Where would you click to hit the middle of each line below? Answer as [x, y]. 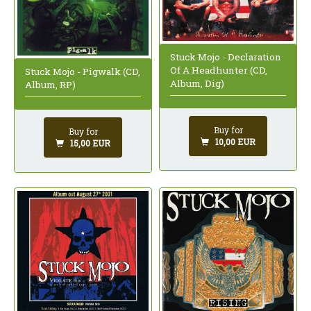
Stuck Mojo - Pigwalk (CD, [83, 72]
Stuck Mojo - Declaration [226, 57]
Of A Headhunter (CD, [219, 70]
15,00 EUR [90, 143]
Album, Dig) [197, 83]
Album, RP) [50, 85]
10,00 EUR [235, 141]
